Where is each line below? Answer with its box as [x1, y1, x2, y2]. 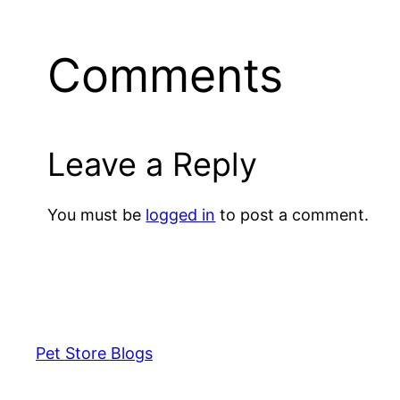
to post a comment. [215, 204, 370, 224]
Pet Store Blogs [36, 343, 153, 362]
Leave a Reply [47, 144, 258, 184]
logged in [146, 204, 216, 224]
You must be [47, 204, 146, 224]
